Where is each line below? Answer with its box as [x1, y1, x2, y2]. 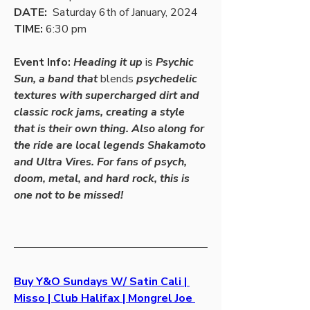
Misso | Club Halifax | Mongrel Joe [14, 290, 192, 306]
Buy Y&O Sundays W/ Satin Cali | [14, 273, 187, 289]
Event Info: [14, 54, 73, 70]
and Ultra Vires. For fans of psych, [14, 154, 187, 170]
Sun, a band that [14, 71, 100, 86]
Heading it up [73, 54, 145, 70]
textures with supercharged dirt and [14, 87, 199, 103]
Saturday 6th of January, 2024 [47, 4, 198, 20]
